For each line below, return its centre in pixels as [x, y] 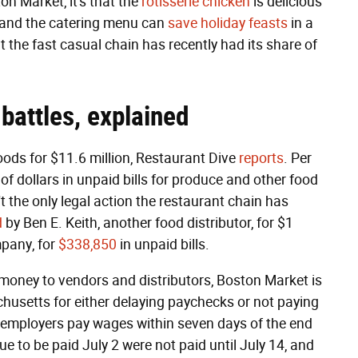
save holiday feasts [228, 23]
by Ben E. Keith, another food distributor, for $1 [148, 223]
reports [261, 158]
